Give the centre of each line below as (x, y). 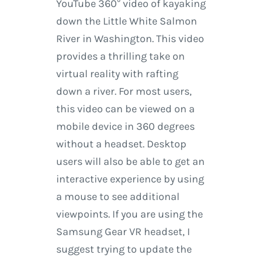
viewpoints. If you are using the (129, 214)
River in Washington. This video (130, 39)
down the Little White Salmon (126, 21)
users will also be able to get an (130, 162)
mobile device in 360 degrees (125, 127)
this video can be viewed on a (125, 109)
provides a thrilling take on (120, 56)
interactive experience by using (130, 179)
